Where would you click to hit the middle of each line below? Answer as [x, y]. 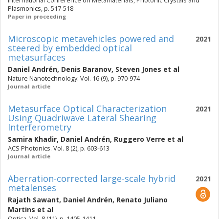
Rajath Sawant [33, 200]
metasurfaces [37, 57]
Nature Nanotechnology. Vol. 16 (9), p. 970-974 [74, 78]
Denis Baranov [86, 69]
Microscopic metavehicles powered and [91, 39]
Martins [22, 209]
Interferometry [40, 127]
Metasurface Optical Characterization [87, 109]
